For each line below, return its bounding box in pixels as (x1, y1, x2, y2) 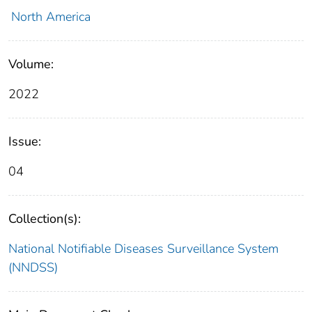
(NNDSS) (8, 258, 58, 276)
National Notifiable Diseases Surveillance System (8, 240, 279, 257)
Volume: (8, 55, 54, 72)
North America (10, 8, 91, 25)
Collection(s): (8, 210, 81, 227)
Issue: (8, 132, 41, 150)
